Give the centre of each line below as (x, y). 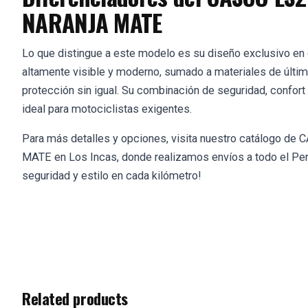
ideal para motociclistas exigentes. (107, 109)
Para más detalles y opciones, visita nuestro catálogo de (161, 138)
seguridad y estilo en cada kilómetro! (112, 175)
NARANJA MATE (92, 22)
